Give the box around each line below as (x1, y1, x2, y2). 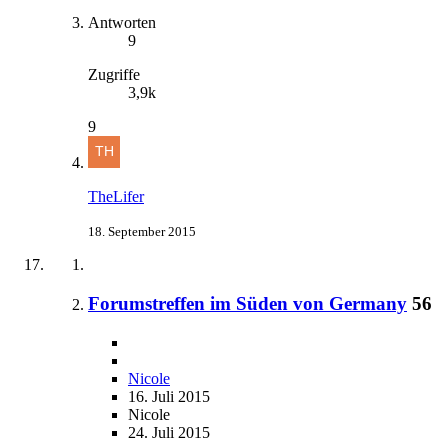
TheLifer (88, 188, 144, 206)
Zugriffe (88, 66, 140, 84)
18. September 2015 (88, 224, 196, 240)
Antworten (88, 14, 156, 32)
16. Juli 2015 (128, 387, 210, 405)
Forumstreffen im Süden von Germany (88, 293, 407, 315)
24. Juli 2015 (128, 423, 210, 441)
